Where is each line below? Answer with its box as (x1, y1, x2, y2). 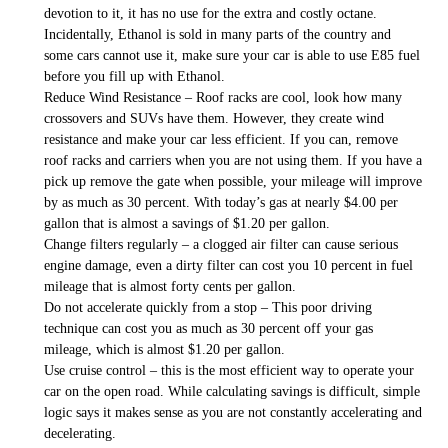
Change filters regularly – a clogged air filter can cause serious (44, 236, 398, 252)
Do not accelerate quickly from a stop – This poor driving (44, 299, 372, 315)
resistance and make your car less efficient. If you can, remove (44, 131, 398, 147)
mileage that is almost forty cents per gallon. (44, 278, 296, 294)
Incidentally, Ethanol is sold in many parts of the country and (44, 26, 391, 42)
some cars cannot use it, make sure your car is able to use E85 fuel (44, 47, 420, 63)
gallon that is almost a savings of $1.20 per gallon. (44, 215, 330, 231)
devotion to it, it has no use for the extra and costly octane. (44, 5, 377, 21)
